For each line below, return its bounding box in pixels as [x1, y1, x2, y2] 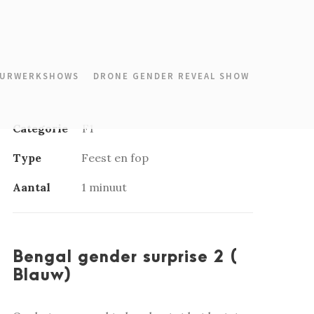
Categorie [12, 121, 68, 135]
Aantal [12, 180, 50, 194]
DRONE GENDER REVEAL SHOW [93, 70, 250, 82]
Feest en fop [81, 151, 149, 165]
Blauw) [12, 266, 71, 285]
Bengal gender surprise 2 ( [12, 248, 238, 266]
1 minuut [81, 180, 127, 194]
